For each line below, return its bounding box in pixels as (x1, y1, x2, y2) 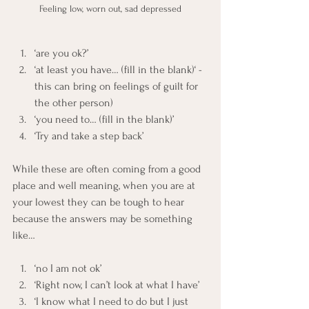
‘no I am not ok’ (34, 262, 101, 275)
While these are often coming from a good (12, 163, 203, 176)
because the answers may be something (12, 212, 195, 226)
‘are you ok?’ (34, 47, 88, 60)
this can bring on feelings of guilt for (34, 80, 201, 93)
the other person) (34, 97, 113, 110)
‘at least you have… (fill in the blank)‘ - (34, 63, 205, 77)
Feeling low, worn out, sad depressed (39, 3, 181, 14)
